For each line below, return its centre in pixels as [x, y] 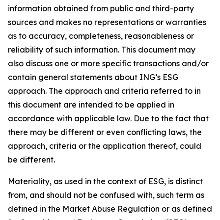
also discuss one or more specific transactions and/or [108, 63]
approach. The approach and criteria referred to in [104, 91]
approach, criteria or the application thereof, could [105, 146]
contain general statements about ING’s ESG [93, 77]
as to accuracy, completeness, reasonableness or [101, 36]
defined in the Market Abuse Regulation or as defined [110, 209]
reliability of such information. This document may [102, 50]
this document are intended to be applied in [91, 105]
